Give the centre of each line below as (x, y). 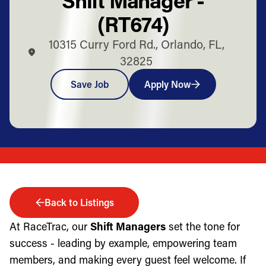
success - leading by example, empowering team (123, 243)
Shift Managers (128, 226)
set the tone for (203, 226)
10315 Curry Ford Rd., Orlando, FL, (136, 44)
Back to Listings (79, 202)
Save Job (89, 84)
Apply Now (167, 84)
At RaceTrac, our (50, 226)
